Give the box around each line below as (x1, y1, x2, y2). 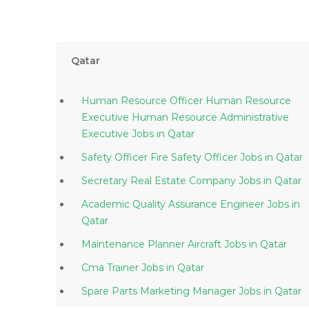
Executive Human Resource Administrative (81, 111, 289, 123)
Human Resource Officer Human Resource (81, 94, 291, 107)
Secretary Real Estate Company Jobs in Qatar (263, 175, 301, 187)
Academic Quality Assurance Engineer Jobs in (81, 198, 292, 210)
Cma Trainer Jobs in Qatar (166, 261, 204, 274)
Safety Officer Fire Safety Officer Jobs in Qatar (265, 151, 303, 163)
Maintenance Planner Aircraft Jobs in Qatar (249, 238, 287, 250)
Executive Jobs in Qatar (157, 128, 195, 140)
